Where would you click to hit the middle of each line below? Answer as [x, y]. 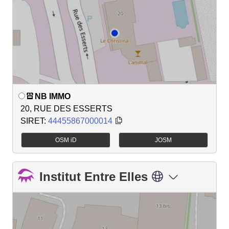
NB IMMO [53, 96]
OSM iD [66, 140]
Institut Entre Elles [94, 176]
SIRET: [34, 121]
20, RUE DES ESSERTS [66, 108]
